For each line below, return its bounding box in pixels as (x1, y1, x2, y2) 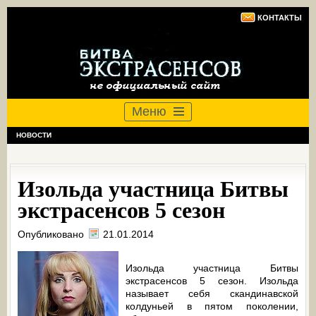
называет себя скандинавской (126, 288, 298, 299)
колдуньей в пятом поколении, (126, 300, 298, 312)
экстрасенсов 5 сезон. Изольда (126, 275, 298, 286)
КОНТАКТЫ (257, 13, 302, 22)
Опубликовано (18, 229, 87, 240)
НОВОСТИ (16, 131, 51, 139)
